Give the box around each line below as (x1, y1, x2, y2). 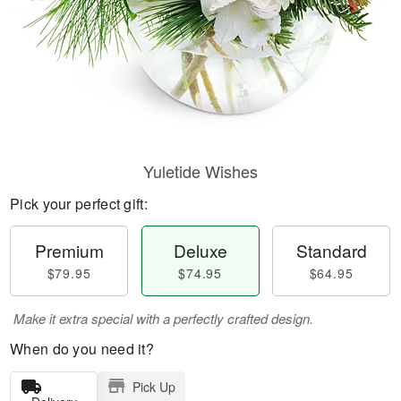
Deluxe (173, 238, 227, 262)
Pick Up (132, 378, 175, 396)
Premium (34, 238, 104, 262)
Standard (295, 238, 367, 262)
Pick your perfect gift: (10, 193, 148, 214)
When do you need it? (10, 338, 154, 359)
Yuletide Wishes (143, 159, 258, 183)
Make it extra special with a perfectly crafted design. (13, 309, 313, 328)
